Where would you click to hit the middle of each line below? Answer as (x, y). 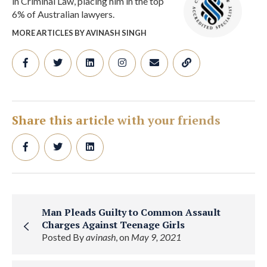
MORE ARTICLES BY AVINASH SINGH (79, 33)
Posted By (64, 237)
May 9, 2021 (156, 237)
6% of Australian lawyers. (63, 14)
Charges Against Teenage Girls (113, 225)
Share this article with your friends (116, 120)
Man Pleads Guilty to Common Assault (131, 212)
